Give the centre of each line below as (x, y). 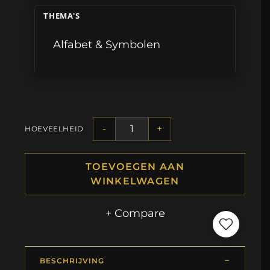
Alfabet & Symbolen (107, 45)
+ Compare (135, 213)
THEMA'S (62, 16)
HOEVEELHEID (54, 129)
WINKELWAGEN (135, 181)
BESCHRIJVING (72, 260)
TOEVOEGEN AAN (135, 166)
